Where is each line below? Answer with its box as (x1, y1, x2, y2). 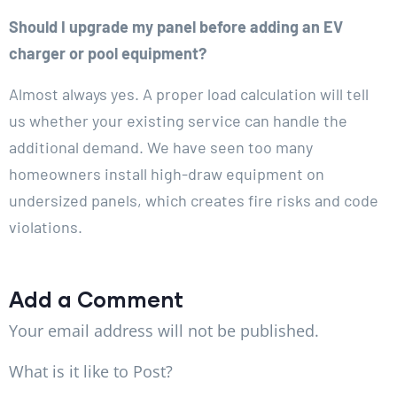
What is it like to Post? (9, 360, 173, 382)
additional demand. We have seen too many (9, 136, 313, 157)
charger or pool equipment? (9, 43, 206, 63)
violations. (9, 216, 82, 237)
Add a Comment (9, 285, 183, 312)
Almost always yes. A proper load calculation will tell (9, 83, 369, 104)
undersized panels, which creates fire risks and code (9, 190, 378, 210)
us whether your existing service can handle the (9, 110, 347, 130)
